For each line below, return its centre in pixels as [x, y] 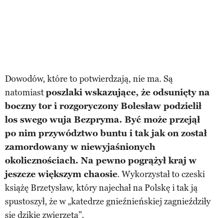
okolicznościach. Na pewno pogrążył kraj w [101, 160]
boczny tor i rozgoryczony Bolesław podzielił [103, 106]
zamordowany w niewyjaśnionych [80, 147]
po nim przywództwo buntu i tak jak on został [106, 133]
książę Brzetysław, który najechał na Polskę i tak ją [101, 188]
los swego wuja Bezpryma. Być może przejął [102, 119]
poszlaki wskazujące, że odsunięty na [128, 92]
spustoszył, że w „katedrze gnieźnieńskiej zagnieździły [108, 201]
